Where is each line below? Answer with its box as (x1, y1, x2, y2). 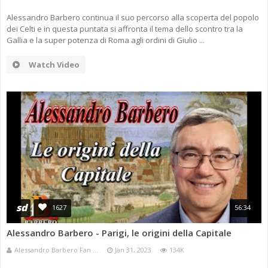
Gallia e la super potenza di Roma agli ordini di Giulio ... (7, 35, 205, 46)
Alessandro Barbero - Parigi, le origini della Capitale (7, 227, 232, 239)
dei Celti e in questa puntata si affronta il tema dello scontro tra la (7, 23, 243, 35)
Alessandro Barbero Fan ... (14, 245, 98, 255)
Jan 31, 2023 (115, 245, 151, 255)
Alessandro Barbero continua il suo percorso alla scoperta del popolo (7, 12, 259, 23)
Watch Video (29, 59, 80, 71)
